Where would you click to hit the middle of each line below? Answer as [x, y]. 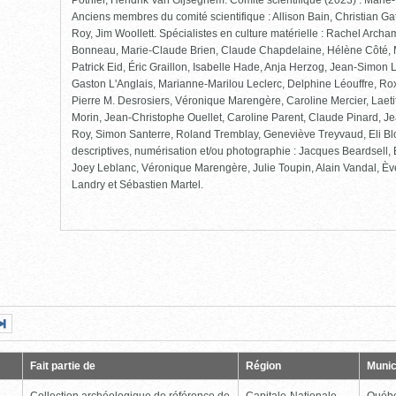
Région [263, 366]
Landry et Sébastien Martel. [137, 185]
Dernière [72, 323]
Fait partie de [63, 366]
